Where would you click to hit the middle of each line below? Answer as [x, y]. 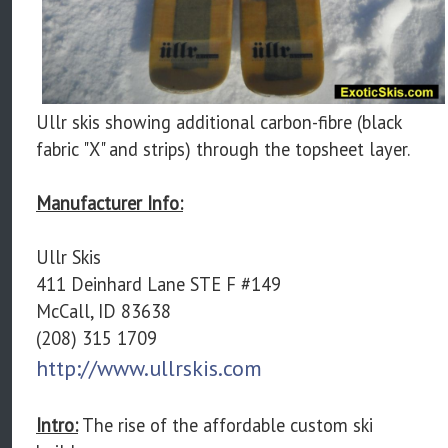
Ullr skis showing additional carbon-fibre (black [218, 122]
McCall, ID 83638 [103, 311]
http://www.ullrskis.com [149, 368]
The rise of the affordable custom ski [225, 425]
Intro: [57, 425]
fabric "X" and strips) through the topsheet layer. [223, 149]
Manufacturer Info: [109, 203]
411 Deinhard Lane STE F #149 [158, 284]
